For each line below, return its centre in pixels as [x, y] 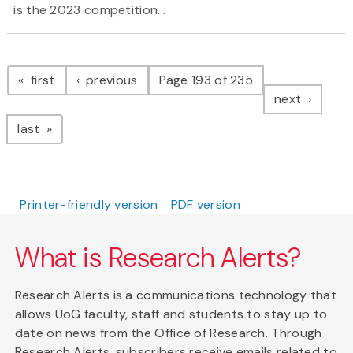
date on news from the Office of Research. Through [168, 333]
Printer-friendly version [89, 205]
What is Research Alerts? [158, 258]
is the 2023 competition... [90, 10]
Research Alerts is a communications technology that [176, 295]
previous [110, 80]
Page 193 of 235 [206, 80]
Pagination [70, 64]
